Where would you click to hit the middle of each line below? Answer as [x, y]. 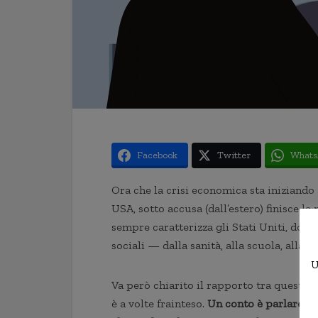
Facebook [157, 155]
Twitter [234, 155]
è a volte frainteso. [159, 303]
